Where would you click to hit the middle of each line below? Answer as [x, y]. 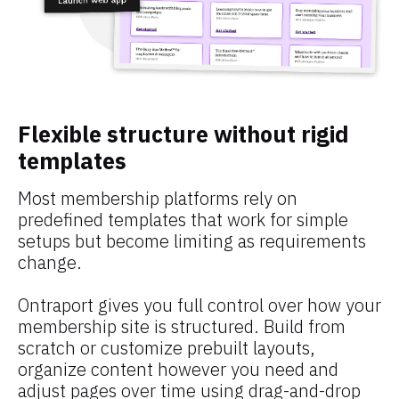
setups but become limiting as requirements [192, 241]
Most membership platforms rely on [158, 199]
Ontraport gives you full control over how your [199, 305]
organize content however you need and [178, 370]
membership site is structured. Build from [182, 327]
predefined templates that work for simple [183, 220]
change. [50, 263]
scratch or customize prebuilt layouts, [167, 348]
